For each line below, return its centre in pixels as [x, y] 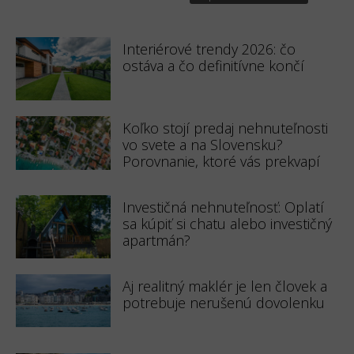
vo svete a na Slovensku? [203, 144]
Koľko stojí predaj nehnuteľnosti [225, 128]
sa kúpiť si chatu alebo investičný [227, 223]
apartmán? [156, 240]
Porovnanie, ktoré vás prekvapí [221, 161]
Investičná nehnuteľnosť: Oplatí [223, 207]
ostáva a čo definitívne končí [213, 65]
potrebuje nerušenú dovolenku [224, 302]
